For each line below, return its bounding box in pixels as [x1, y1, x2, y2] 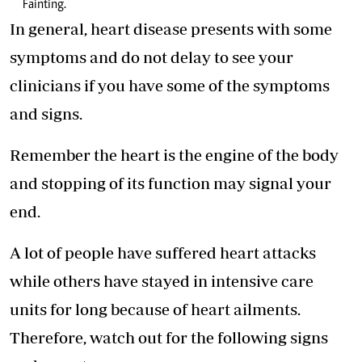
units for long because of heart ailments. [10, 300, 301, 319]
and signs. [10, 104, 82, 124]
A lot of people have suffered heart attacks [10, 243, 316, 263]
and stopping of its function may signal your [10, 174, 331, 193]
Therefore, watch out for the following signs [10, 328, 328, 347]
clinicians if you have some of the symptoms [10, 76, 330, 95]
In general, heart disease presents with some [10, 19, 332, 39]
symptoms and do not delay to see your [10, 48, 293, 67]
